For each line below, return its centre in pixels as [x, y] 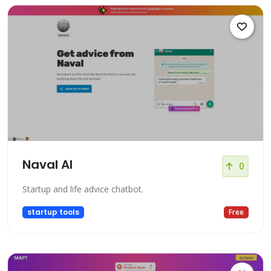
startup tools [53, 212]
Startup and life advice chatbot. [83, 189]
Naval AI [47, 165]
